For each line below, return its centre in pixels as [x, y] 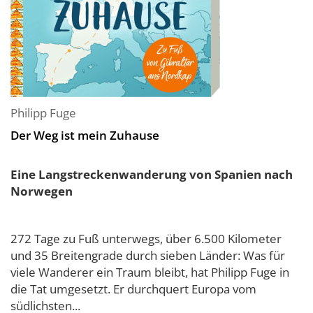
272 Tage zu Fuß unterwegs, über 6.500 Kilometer [146, 239]
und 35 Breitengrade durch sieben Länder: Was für [148, 255]
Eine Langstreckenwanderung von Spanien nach [152, 174]
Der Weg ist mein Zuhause [85, 135]
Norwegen [42, 191]
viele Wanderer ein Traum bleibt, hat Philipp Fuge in [150, 272]
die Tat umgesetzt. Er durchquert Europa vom [133, 289]
